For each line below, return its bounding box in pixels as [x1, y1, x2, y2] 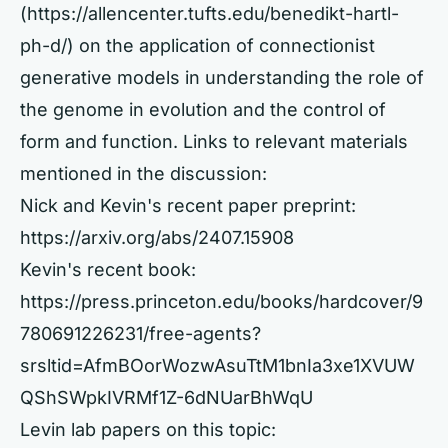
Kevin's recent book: [20, 259, 196, 280]
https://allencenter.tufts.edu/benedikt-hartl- [27, 3, 399, 24]
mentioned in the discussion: [20, 163, 267, 184]
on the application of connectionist [74, 35, 375, 56]
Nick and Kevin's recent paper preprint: [20, 195, 356, 216]
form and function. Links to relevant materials [20, 131, 408, 152]
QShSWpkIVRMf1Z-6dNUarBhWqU [20, 387, 313, 408]
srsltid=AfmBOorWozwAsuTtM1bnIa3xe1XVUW [20, 355, 415, 376]
